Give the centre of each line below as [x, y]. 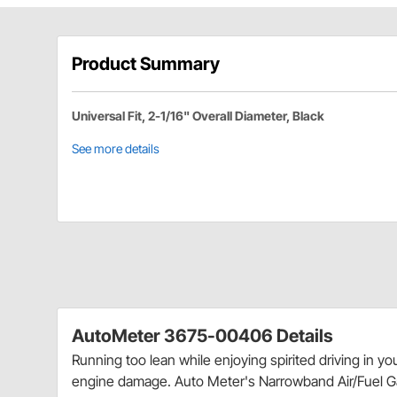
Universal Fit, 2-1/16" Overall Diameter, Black [198, 116]
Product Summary [146, 64]
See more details [116, 149]
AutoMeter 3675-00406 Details [202, 336]
